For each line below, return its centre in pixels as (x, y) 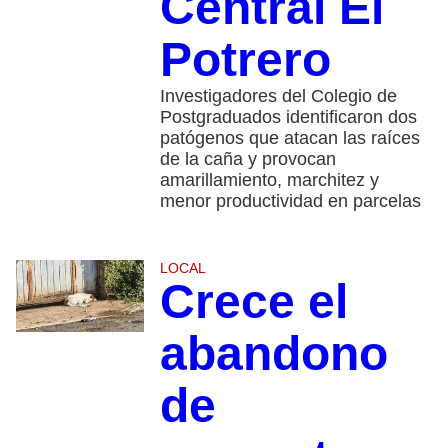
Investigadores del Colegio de (278, 95)
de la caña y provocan (247, 158)
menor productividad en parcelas (290, 200)
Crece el (253, 301)
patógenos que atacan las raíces (289, 137)
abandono (273, 353)
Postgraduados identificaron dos (288, 116)
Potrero (245, 59)
